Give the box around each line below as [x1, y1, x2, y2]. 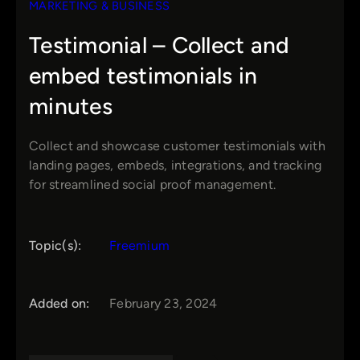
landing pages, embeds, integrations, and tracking [29, 157, 322, 174]
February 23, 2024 [109, 296, 218, 312]
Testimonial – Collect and [29, 31, 290, 59]
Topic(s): [29, 238, 82, 254]
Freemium [109, 238, 170, 254]
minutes [29, 92, 112, 121]
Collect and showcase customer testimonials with [29, 138, 325, 154]
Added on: [29, 296, 90, 312]
